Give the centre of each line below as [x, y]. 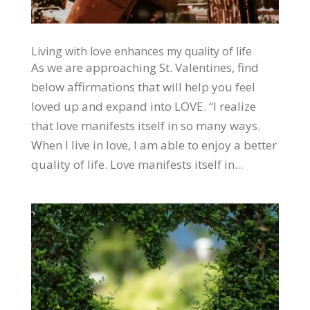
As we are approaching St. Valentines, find [145, 67]
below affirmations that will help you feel [143, 86]
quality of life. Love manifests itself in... [137, 164]
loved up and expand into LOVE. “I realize [143, 106]
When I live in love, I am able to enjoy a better [154, 145]
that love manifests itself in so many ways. [145, 125]
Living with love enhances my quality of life [141, 51]
